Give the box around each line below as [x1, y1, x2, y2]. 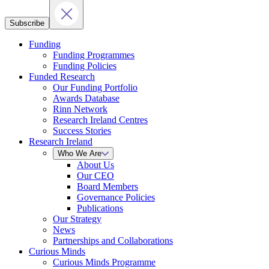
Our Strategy [53, 214, 101, 224]
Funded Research [29, 71, 95, 82]
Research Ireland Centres [53, 115, 148, 125]
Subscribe [10, 19, 44, 28]
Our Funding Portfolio [53, 82, 138, 92]
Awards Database [53, 93, 119, 103]
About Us [77, 160, 114, 170]
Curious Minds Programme [53, 257, 156, 267]
